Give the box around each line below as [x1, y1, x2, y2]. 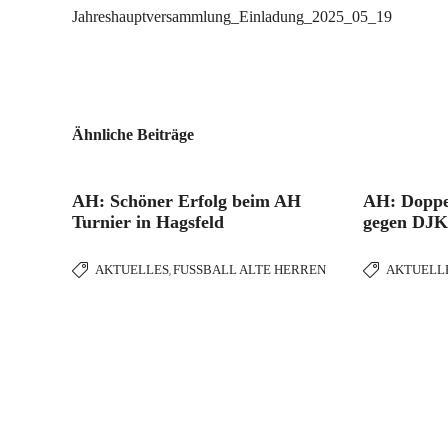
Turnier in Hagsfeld [72, 212, 224, 232]
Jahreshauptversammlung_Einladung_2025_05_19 [72, 8, 392, 25]
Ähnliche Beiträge [72, 126, 194, 143]
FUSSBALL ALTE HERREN [173, 262, 317, 277]
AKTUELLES [95, 262, 169, 277]
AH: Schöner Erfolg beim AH [72, 191, 301, 211]
